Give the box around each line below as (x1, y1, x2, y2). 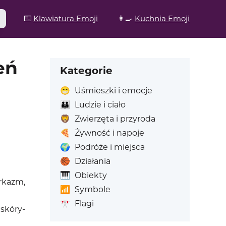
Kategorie (60, 65, 112, 77)
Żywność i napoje (74, 128, 144, 138)
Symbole (74, 185, 110, 194)
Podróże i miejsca (74, 142, 145, 152)
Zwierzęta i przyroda (74, 114, 155, 124)
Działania (74, 156, 110, 166)
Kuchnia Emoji (135, 14, 190, 23)
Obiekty (74, 171, 107, 180)
